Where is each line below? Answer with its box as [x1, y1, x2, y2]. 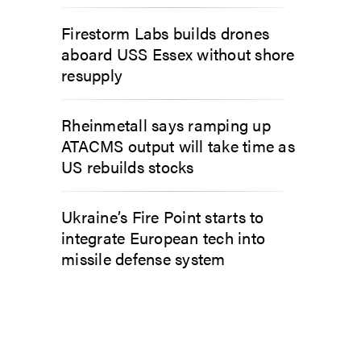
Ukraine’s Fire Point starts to [61, 204, 264, 228]
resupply [61, 62, 122, 86]
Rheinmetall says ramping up [61, 112, 271, 136]
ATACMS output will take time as [61, 133, 295, 157]
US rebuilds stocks [61, 154, 194, 178]
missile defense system [61, 246, 226, 270]
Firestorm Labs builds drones [61, 20, 269, 44]
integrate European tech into [61, 225, 265, 249]
